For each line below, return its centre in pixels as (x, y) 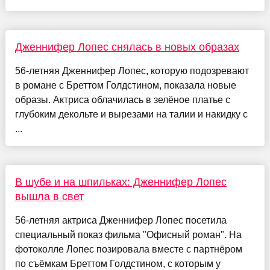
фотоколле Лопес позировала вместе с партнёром (128, 250)
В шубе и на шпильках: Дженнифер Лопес (121, 182)
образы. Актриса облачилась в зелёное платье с (122, 100)
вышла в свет (49, 197)
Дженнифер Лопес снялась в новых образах (127, 47)
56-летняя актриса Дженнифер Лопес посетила (121, 221)
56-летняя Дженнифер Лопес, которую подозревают (132, 71)
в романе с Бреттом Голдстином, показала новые (125, 86)
